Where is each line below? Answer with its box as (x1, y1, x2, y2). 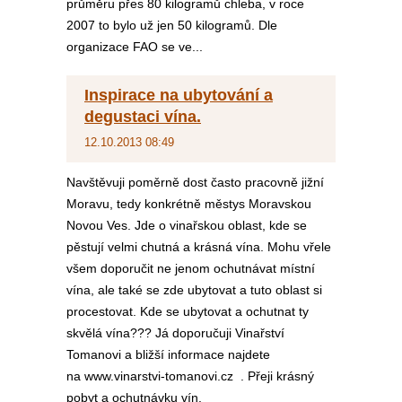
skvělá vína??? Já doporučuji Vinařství (66, 326, 284, 340)
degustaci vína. (84, 108, 201, 126)
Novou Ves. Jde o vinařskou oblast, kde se (66, 218, 307, 232)
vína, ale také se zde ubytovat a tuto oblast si (66, 283, 322, 297)
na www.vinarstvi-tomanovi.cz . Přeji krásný (66, 369, 314, 383)
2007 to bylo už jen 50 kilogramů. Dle (66, 18, 277, 32)
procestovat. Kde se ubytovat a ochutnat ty (66, 304, 309, 319)
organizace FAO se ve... (66, 39, 203, 54)
